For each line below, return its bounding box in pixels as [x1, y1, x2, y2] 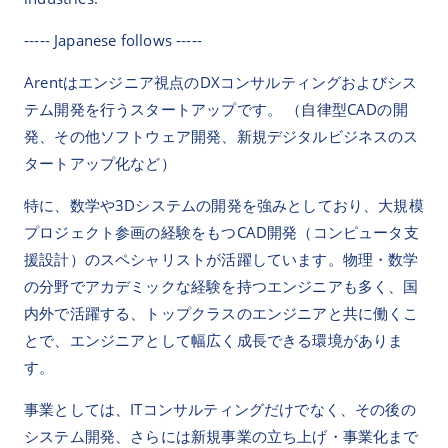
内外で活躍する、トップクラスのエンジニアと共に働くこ [24, 303, 419, 324]
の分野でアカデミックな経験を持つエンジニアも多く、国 [24, 276, 419, 297]
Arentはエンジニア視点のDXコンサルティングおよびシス [24, 72, 418, 93]
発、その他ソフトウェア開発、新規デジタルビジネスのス [24, 126, 419, 147]
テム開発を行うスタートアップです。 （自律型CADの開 [24, 99, 408, 120]
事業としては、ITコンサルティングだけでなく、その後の [24, 399, 416, 420]
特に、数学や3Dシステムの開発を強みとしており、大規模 [24, 195, 424, 216]
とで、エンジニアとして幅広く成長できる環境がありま [24, 330, 404, 351]
